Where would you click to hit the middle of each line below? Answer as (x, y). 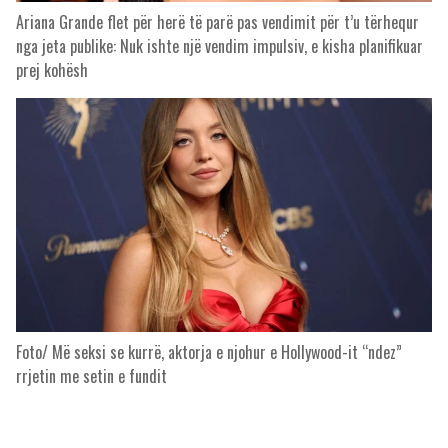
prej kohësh (52, 70)
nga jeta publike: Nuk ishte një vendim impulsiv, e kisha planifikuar (219, 46)
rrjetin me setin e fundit (91, 376)
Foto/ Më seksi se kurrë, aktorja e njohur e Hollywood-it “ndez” (209, 352)
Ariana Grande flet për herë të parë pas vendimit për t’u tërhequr (217, 22)
